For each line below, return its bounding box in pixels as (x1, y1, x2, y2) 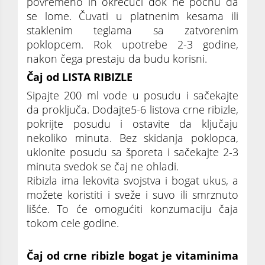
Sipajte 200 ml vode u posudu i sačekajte (27, 88, 238, 102)
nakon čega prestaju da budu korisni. (27, 51, 207, 66)
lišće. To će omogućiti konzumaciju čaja (27, 201, 238, 216)
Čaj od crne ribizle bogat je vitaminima (27, 248, 238, 263)
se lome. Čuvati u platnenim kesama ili (27, 8, 238, 23)
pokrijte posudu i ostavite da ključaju (27, 116, 238, 131)
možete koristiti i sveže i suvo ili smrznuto (27, 187, 238, 202)
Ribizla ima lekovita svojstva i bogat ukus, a (27, 173, 238, 188)
